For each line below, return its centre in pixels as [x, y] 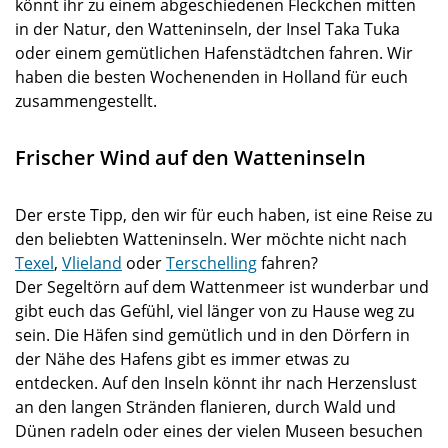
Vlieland [92, 263]
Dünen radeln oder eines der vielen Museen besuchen [219, 431]
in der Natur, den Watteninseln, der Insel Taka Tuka [207, 29]
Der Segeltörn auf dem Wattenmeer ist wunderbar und [222, 287]
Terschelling [211, 263]
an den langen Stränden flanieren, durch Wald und [205, 407]
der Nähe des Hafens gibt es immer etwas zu [182, 359]
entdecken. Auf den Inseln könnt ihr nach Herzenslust [216, 383]
